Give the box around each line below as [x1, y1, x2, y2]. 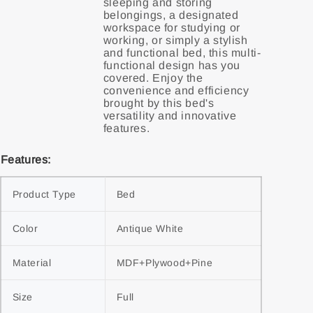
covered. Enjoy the [103, 72, 203, 84]
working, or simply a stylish [103, 34, 248, 46]
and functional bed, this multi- [103, 47, 261, 59]
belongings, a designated [103, 9, 239, 21]
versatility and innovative [103, 110, 237, 122]
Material [12, 257, 52, 268]
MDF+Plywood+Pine [116, 257, 213, 268]
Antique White [116, 223, 184, 234]
